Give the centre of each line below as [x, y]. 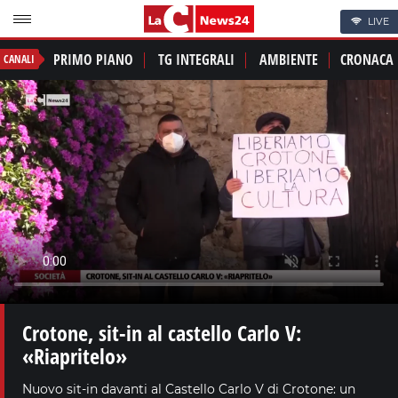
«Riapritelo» [75, 355]
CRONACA [367, 60]
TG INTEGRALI [196, 60]
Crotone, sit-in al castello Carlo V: [162, 332]
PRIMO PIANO [93, 60]
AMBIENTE [289, 60]
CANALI [19, 60]
